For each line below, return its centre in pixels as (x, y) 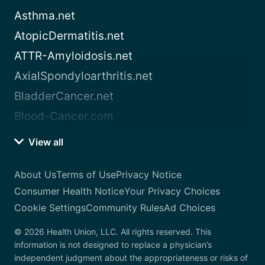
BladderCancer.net (64, 96)
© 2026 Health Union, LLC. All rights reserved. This (113, 232)
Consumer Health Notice (69, 191)
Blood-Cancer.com (64, 117)
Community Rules (125, 208)
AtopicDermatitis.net (69, 36)
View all (45, 142)
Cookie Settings (50, 208)
